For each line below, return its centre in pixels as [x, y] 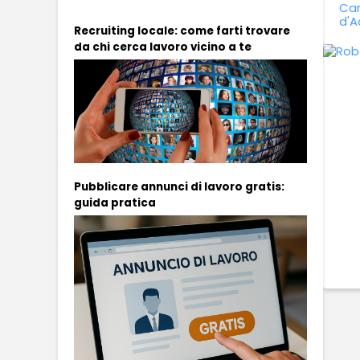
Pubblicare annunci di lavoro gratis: [179, 186]
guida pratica [115, 202]
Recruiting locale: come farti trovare [182, 31]
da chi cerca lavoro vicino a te [163, 47]
